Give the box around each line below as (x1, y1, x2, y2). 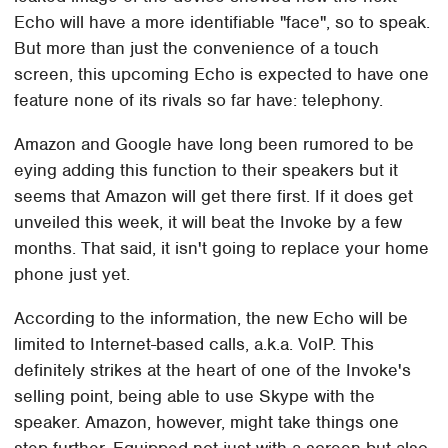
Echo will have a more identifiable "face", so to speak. (14, 11, 431, 34)
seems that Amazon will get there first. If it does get (14, 185, 414, 208)
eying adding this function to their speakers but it (14, 159, 399, 182)
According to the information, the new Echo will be (14, 307, 409, 330)
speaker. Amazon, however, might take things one (14, 411, 400, 434)
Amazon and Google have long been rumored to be (14, 133, 415, 156)
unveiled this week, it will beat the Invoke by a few (14, 211, 403, 234)
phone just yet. (14, 263, 131, 286)
